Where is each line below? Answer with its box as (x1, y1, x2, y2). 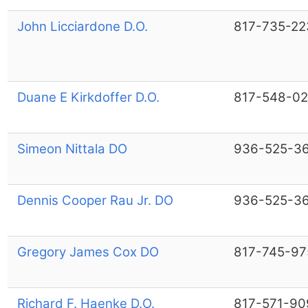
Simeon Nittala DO (16, 140, 127, 157)
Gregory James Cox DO (16, 243, 159, 260)
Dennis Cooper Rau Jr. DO (16, 192, 173, 208)
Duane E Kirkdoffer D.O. (16, 89, 159, 105)
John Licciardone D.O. (16, 18, 148, 34)
